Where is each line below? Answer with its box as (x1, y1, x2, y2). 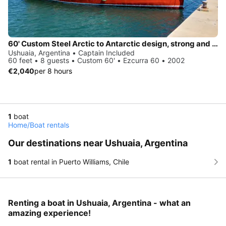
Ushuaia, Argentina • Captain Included (8, 48, 135, 57)
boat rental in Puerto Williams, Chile (12, 157, 129, 166)
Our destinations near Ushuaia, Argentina (8, 137, 188, 148)
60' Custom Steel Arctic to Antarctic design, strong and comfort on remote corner (212, 38, 218, 48)
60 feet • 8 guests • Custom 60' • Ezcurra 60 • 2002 (8, 55, 185, 65)
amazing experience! (8, 207, 91, 218)
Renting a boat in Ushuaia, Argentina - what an (8, 197, 191, 208)
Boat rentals (30, 120, 69, 129)
